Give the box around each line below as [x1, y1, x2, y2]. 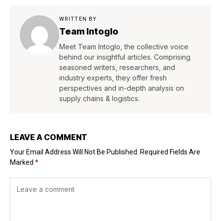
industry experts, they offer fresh [59, 74, 167, 82]
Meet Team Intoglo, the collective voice [59, 42, 188, 51]
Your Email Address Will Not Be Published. [10, 148, 139, 156]
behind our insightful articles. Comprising [59, 53, 190, 62]
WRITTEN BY [59, 16, 97, 23]
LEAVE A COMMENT [10, 132, 87, 143]
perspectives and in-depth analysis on [59, 84, 184, 93]
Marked [10, 158, 35, 167]
